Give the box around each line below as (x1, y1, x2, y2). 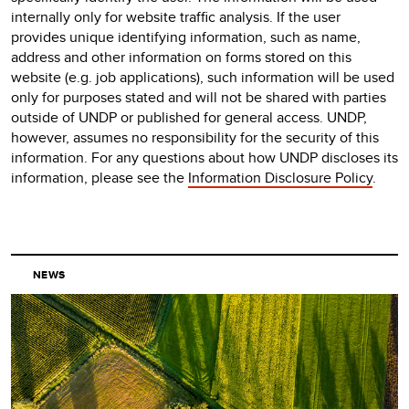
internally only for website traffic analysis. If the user (11, 6, 341, 27)
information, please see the (11, 167, 188, 188)
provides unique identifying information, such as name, (11, 26, 361, 47)
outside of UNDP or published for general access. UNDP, (11, 107, 367, 128)
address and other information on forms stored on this (11, 47, 351, 68)
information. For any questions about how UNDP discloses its (11, 147, 398, 168)
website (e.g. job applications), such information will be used (11, 67, 394, 88)
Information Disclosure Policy (188, 167, 372, 188)
